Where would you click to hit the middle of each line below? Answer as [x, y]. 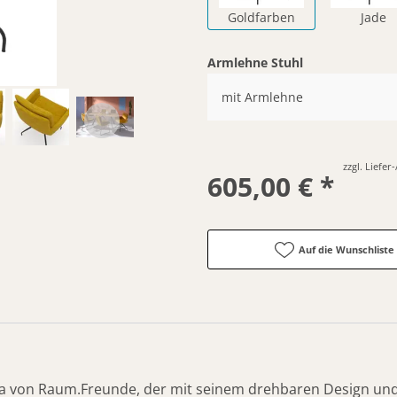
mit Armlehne [262, 97]
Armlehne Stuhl [255, 62]
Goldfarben [261, 17]
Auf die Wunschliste [346, 249]
